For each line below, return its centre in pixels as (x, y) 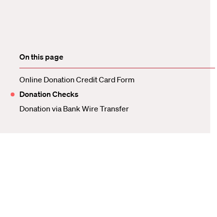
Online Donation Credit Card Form (77, 79)
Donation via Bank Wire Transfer (74, 108)
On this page (41, 57)
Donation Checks (49, 94)
